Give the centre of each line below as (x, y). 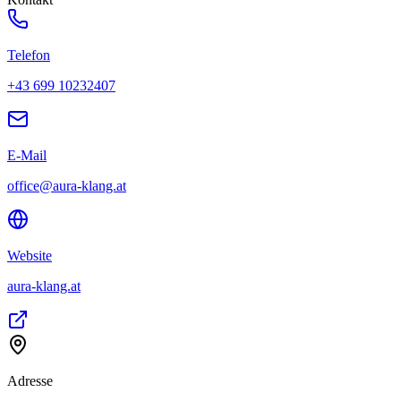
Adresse (30, 380)
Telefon (29, 55)
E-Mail (27, 155)
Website (30, 255)
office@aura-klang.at (67, 185)
